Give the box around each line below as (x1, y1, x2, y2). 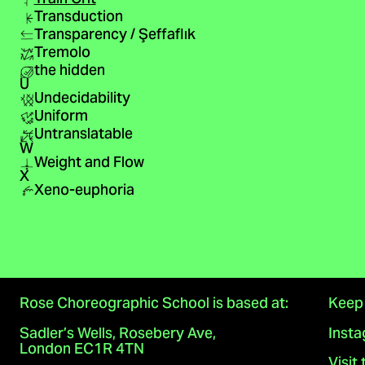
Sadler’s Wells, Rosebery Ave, (20, 319, 216, 350)
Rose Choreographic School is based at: (20, 289, 288, 321)
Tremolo (33, 37, 90, 69)
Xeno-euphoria (33, 176, 134, 208)
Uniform (33, 102, 88, 134)
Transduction (33, 2, 123, 33)
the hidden (33, 55, 105, 87)
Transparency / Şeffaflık (33, 20, 196, 51)
